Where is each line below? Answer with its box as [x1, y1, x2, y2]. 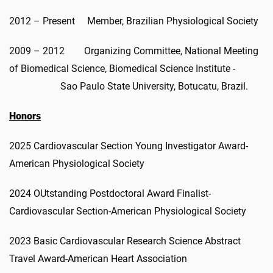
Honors [9, 110, 41, 122]
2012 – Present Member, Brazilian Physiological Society [9, 15, 258, 27]
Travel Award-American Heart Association [9, 252, 187, 264]
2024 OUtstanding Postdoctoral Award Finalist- [9, 187, 211, 199]
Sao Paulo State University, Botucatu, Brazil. [9, 80, 248, 92]
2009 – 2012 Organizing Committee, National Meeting [9, 44, 258, 57]
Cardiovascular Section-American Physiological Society [9, 205, 246, 217]
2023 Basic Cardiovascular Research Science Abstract [9, 235, 241, 247]
